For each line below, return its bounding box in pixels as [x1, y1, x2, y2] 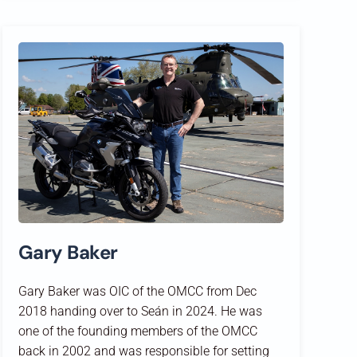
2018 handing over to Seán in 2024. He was [18, 303, 262, 319]
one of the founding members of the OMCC [18, 323, 257, 339]
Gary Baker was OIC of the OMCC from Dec [18, 283, 257, 299]
